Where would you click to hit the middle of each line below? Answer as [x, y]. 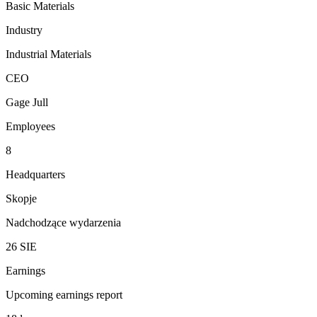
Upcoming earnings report [64, 295]
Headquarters [35, 175]
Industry [24, 30]
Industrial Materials [48, 54]
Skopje [21, 199]
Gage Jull [27, 103]
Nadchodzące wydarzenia [63, 223]
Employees [30, 127]
